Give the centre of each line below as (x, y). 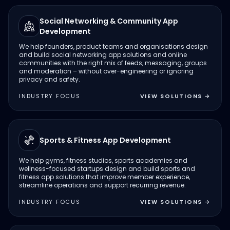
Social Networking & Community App (109, 21)
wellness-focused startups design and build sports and (107, 169)
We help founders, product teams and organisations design (113, 46)
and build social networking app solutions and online (103, 55)
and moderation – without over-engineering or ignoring (106, 71)
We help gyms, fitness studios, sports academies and (103, 160)
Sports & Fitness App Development (105, 140)
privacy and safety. (50, 79)
